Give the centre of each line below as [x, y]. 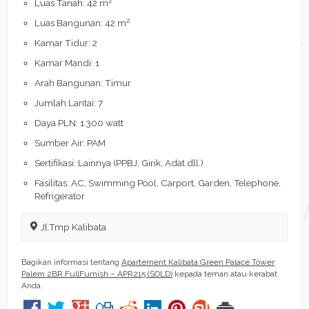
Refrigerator [60, 196]
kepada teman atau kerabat [225, 273]
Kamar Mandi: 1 [67, 62]
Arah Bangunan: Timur [83, 82]
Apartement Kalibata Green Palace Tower [198, 262]
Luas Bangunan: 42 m [81, 22]
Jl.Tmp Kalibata [72, 227]
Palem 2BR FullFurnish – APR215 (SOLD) [97, 273]
